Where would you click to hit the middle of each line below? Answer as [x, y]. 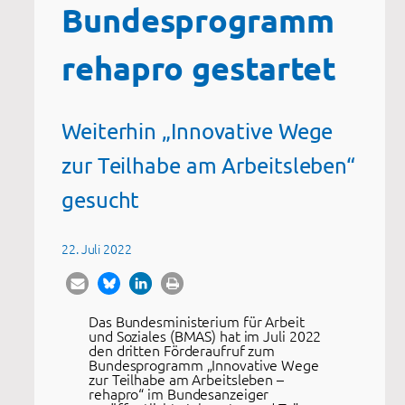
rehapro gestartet [199, 68]
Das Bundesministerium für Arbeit [197, 321]
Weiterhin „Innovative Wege [198, 131]
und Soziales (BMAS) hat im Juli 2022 [205, 336]
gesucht [101, 199]
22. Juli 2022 [97, 249]
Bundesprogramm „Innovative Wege [204, 365]
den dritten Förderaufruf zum [182, 350]
